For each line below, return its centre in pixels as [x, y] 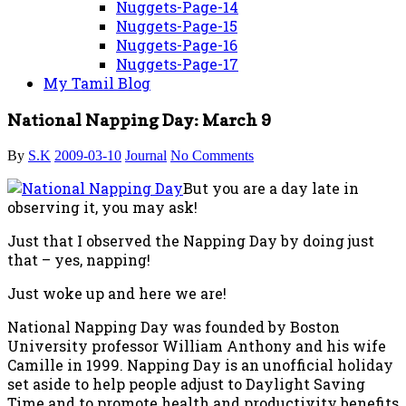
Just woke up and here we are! [117, 293]
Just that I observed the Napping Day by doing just [191, 240]
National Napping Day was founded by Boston [174, 326]
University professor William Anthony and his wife [197, 345]
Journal [146, 155]
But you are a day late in [271, 188]
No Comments [212, 155]
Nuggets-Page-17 [177, 64]
